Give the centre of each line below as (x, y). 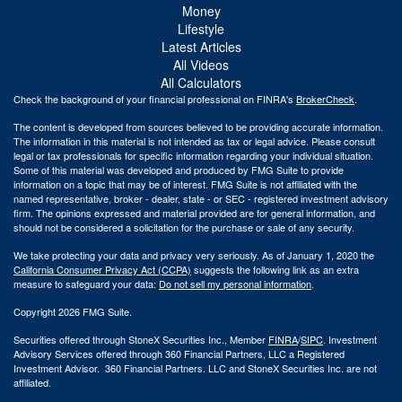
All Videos (201, 65)
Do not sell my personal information (235, 284)
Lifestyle (201, 29)
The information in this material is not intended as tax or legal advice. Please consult (194, 141)
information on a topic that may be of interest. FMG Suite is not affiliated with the (185, 184)
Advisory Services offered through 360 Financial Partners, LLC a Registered (179, 354)
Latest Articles (201, 47)
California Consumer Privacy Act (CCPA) (102, 270)
